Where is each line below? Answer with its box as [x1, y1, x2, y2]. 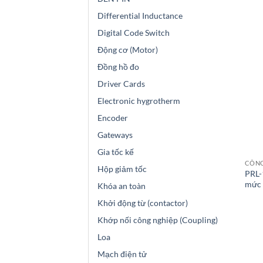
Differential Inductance [97, 11, 183, 21]
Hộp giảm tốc [97, 164, 147, 174]
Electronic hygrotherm [97, 96, 180, 106]
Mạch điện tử [97, 249, 147, 259]
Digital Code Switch [97, 28, 170, 38]
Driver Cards [97, 79, 145, 89]
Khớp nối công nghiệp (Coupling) [97, 215, 218, 225]
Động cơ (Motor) [97, 45, 158, 55]
